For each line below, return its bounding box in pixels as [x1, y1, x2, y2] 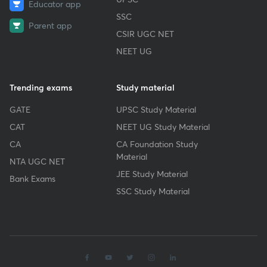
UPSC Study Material [116, 103, 197, 115]
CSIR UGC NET [116, 27, 175, 39]
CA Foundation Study [116, 138, 198, 150]
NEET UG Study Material [116, 120, 210, 132]
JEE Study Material [116, 167, 188, 179]
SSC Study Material [116, 185, 190, 197]
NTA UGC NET [10, 155, 65, 167]
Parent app [29, 20, 72, 32]
